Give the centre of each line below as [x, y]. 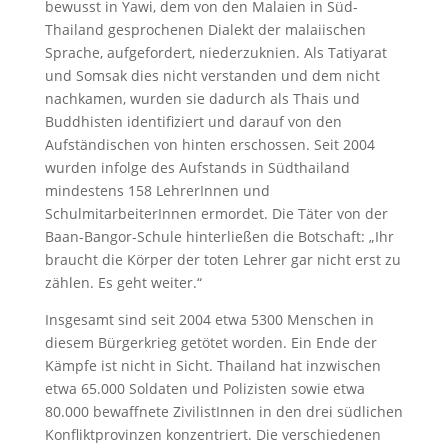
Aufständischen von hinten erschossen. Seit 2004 [209, 144]
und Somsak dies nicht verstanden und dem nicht [212, 75]
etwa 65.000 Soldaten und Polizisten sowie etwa [204, 388]
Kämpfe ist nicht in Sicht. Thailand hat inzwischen [212, 365]
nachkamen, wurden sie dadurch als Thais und [202, 98]
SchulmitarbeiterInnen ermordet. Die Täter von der [216, 213]
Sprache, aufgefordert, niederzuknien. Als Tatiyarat [215, 52]
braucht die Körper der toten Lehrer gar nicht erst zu [222, 259]
